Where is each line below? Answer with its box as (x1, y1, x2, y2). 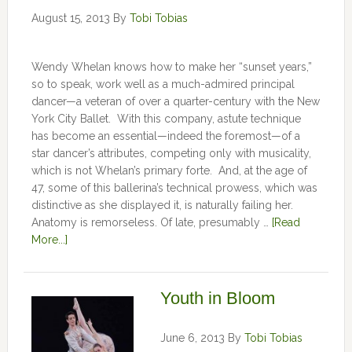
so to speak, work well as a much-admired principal (31, 78, 295, 90)
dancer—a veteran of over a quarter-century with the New (31, 95, 320, 108)
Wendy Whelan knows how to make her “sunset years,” (31, 60, 312, 73)
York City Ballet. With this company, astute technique (31, 112, 301, 125)
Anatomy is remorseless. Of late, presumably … (31, 216, 272, 229)
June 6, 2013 (159, 332, 225, 344)
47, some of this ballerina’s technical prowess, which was (31, 181, 317, 194)
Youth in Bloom (159, 288, 275, 308)
